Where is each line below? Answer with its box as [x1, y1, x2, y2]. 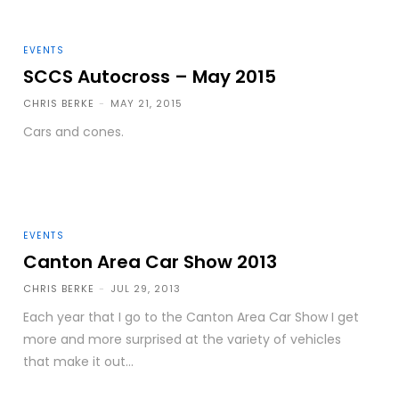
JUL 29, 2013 [110, 281, 182, 297]
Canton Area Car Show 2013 [23, 249, 278, 275]
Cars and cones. [23, 123, 125, 142]
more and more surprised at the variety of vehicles [23, 330, 342, 349]
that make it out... [23, 353, 134, 371]
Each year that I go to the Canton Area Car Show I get [23, 308, 360, 327]
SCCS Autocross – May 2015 [23, 64, 277, 90]
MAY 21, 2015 [110, 96, 183, 111]
